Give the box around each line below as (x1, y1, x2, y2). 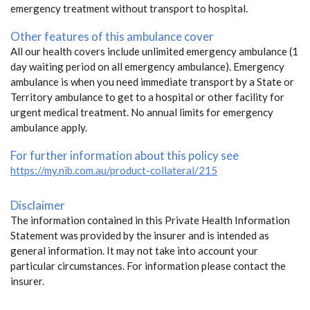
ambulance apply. (10, 120, 87, 134)
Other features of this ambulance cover (10, 28, 214, 44)
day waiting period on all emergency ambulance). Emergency (10, 60, 284, 73)
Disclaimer (10, 197, 65, 212)
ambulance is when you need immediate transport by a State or (10, 75, 294, 88)
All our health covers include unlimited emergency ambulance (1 (10, 44, 298, 57)
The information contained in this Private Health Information (10, 213, 290, 226)
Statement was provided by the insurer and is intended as (10, 228, 269, 241)
